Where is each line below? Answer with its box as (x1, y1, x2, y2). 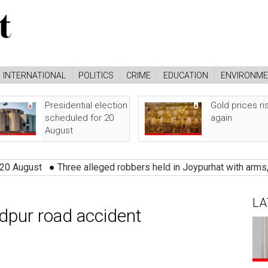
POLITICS (78, 71, 114, 80)
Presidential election (44, 100, 127, 111)
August (44, 125, 73, 136)
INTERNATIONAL (3, 71, 66, 80)
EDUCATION (163, 71, 208, 80)
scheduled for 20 (44, 112, 114, 123)
